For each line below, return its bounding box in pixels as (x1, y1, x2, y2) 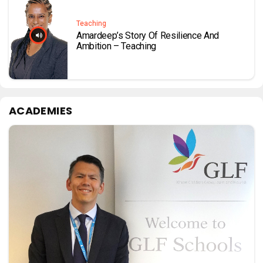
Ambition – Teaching (76, 41, 156, 52)
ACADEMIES (9, 103, 73, 118)
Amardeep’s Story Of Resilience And (76, 30, 220, 42)
